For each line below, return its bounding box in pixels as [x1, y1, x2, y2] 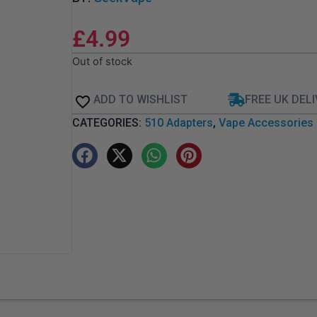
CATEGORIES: [71, 115, 144, 129]
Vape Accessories [218, 115, 313, 129]
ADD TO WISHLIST [93, 92, 188, 106]
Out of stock [71, 55, 132, 69]
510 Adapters [144, 115, 213, 129]
